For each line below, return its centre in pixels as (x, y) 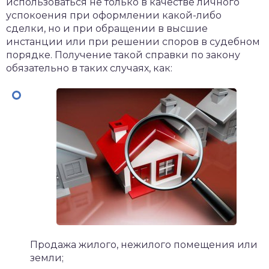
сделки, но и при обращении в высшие (107, 29)
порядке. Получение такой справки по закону (123, 55)
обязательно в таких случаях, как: (89, 68)
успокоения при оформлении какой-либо (114, 15)
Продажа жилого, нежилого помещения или (144, 245)
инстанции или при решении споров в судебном (133, 42)
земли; (47, 258)
